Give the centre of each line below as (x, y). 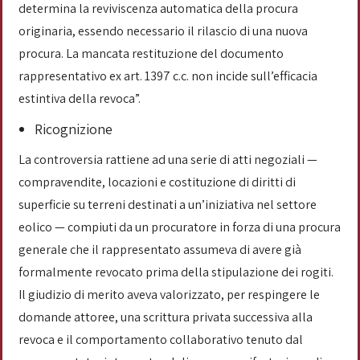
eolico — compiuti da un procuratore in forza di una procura (180, 227)
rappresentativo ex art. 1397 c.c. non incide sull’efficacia (168, 76)
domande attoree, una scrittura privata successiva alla (166, 317)
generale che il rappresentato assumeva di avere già (160, 250)
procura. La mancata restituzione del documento (151, 53)
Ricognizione (74, 129)
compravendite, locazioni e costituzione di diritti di (157, 182)
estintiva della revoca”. (81, 98)
